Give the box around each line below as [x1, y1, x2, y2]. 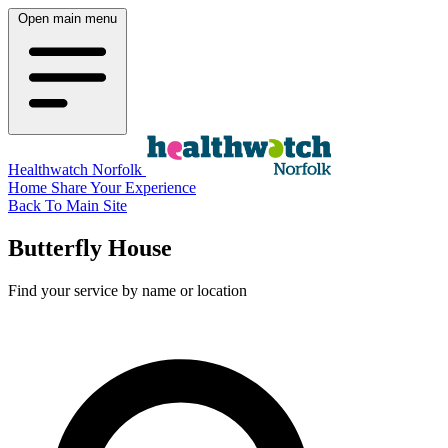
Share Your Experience [51, 179, 196, 196]
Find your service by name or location [8, 281, 247, 299]
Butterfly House [8, 234, 172, 261]
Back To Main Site [8, 197, 127, 214]
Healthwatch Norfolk [8, 161, 146, 178]
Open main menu [18, 11, 117, 26]
